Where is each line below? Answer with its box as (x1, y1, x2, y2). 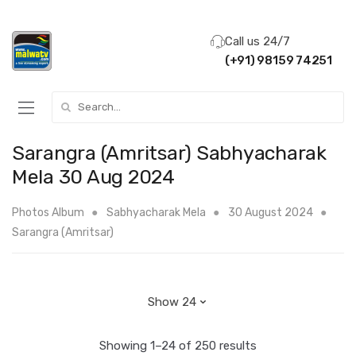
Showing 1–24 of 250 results (99, 339, 257, 354)
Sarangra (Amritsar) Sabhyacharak (12, 141, 327, 164)
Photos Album (12, 205, 84, 219)
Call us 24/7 (224, 33, 290, 48)
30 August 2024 (228, 205, 313, 219)
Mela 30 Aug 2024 (12, 164, 175, 188)
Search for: (52, 93, 112, 106)
